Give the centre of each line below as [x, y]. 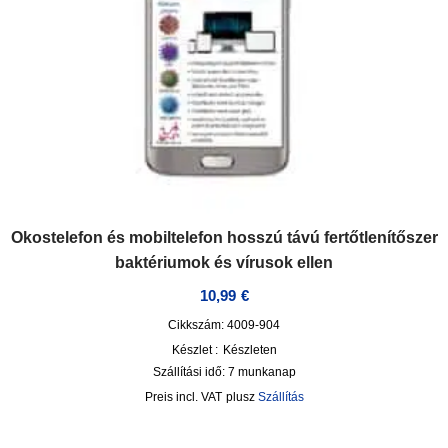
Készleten [249, 350]
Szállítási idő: [190, 372]
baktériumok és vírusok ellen [224, 262]
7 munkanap [261, 372]
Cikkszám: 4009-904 [224, 325]
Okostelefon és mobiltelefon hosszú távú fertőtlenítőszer [224, 237]
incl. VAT [198, 397]
